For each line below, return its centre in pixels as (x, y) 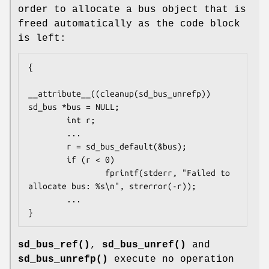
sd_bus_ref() (54, 245)
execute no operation (171, 259)
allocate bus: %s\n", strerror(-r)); (112, 186)
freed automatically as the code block (129, 24)
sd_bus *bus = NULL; (74, 107)
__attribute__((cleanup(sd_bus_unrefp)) (119, 93)
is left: (42, 38)
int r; (47, 120)
